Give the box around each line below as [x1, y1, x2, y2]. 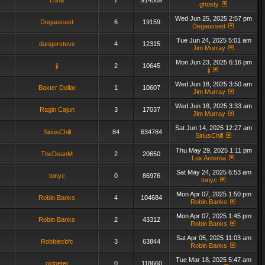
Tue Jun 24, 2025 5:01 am [176, 37, 251, 44]
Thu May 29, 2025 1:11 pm [175, 147, 252, 154]
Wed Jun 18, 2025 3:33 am [175, 102, 252, 109]
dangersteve [38, 40, 75, 47]
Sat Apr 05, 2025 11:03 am [176, 234, 251, 241]
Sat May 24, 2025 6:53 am [176, 169, 251, 176]
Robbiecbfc [40, 238, 73, 245]
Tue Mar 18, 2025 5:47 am [176, 256, 251, 263]
